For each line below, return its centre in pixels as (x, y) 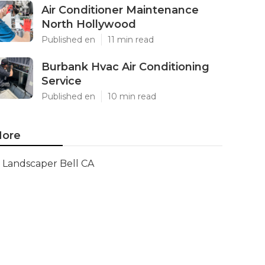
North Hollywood (89, 24)
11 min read (131, 40)
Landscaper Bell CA (48, 164)
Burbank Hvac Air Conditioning (125, 67)
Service (62, 81)
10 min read (132, 96)
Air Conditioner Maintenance (120, 10)
